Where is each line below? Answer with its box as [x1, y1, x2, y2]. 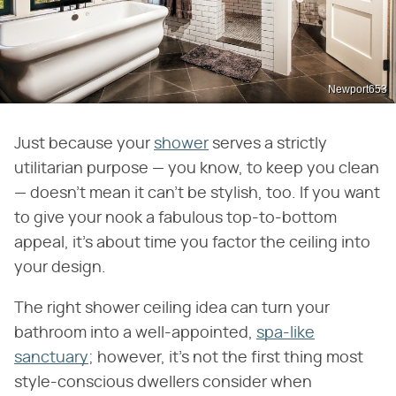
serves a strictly [209, 135, 327, 152]
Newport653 [328, 82, 387, 95]
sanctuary [14, 349, 88, 366]
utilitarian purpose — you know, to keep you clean [14, 160, 379, 177]
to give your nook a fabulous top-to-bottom [14, 209, 337, 226]
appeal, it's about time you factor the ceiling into [14, 234, 370, 251]
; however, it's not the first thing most [88, 349, 363, 366]
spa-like [256, 324, 315, 341]
